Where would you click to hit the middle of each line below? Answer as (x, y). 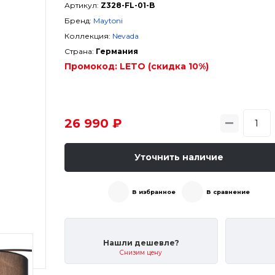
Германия (117, 51)
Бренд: (78, 21)
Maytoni (108, 21)
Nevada (125, 36)
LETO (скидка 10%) (164, 66)
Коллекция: (87, 36)
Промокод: (91, 66)
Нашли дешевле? (141, 243)
